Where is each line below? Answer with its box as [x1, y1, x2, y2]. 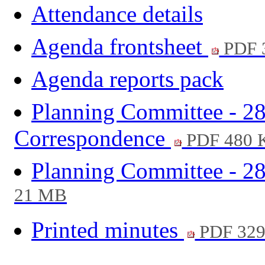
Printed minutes [31, 216, 184, 243]
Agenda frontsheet [31, 33, 208, 59]
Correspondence [14, 125, 171, 151]
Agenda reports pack [31, 66, 224, 92]
